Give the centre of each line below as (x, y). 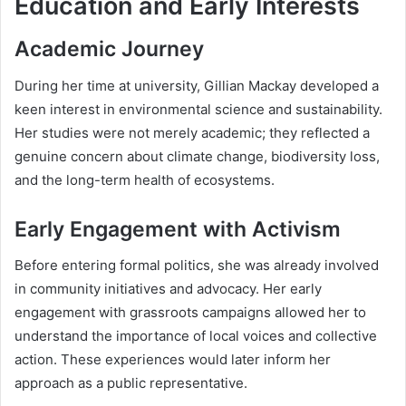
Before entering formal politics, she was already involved (197, 266)
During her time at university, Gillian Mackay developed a (197, 85)
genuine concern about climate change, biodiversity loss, (197, 156)
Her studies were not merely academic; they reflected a (192, 132)
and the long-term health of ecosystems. (145, 179)
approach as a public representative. (131, 383)
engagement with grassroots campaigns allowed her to (190, 313)
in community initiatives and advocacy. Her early (168, 289)
